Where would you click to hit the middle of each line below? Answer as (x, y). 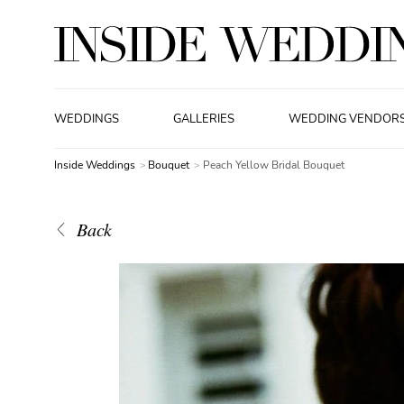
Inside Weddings (95, 165)
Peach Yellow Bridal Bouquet (273, 165)
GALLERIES (204, 119)
